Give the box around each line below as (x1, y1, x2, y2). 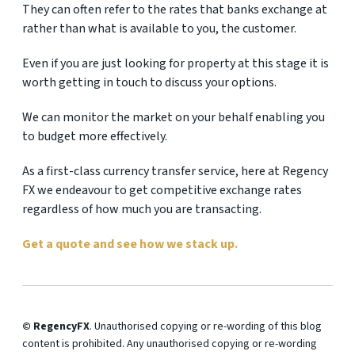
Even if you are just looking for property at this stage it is (22, 55, 329, 72)
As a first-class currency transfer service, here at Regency (22, 162, 328, 180)
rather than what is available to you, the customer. (22, 20, 296, 37)
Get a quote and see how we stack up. (22, 235, 238, 253)
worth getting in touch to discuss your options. (22, 74, 277, 91)
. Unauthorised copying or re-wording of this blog (90, 319, 322, 334)
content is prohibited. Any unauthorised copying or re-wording (22, 336, 317, 352)
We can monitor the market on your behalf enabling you (22, 109, 325, 126)
